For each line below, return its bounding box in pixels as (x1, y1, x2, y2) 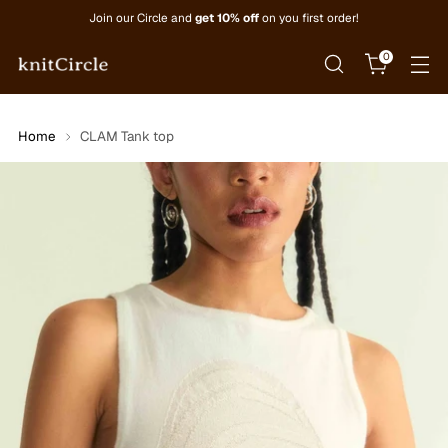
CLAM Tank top (80, 127, 174, 145)
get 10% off (195, 9, 259, 25)
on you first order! (259, 9, 359, 25)
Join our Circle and (89, 9, 195, 25)
